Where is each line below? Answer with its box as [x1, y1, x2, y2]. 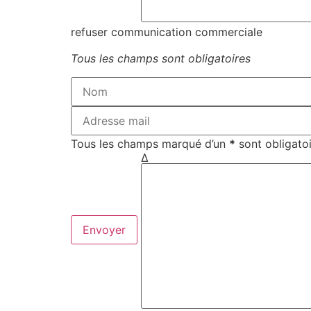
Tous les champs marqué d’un [71, 136, 229, 151]
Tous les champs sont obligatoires [71, 51, 251, 66]
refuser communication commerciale [71, 24, 262, 39]
